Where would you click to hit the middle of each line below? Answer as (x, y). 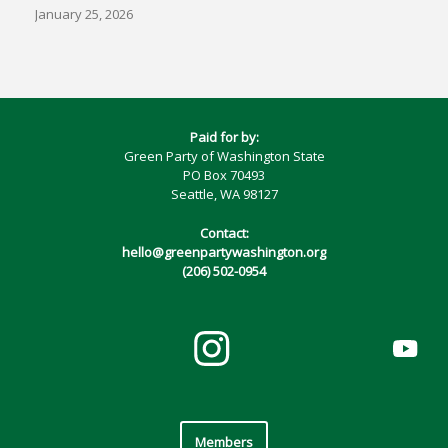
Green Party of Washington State (224, 156)
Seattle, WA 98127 (224, 194)
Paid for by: (224, 137)
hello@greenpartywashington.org (224, 251)
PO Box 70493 (224, 175)
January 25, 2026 (84, 14)
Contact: (224, 232)
